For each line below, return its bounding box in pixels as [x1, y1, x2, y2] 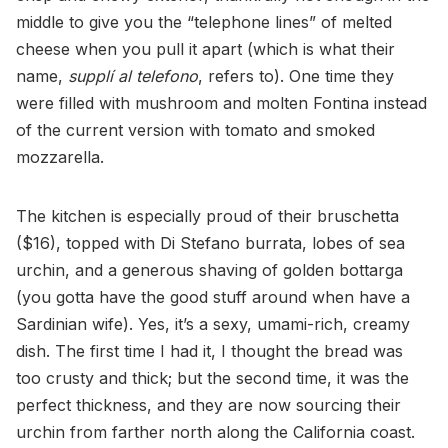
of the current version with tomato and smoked [16, 120, 375, 141]
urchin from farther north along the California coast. [16, 422, 415, 443]
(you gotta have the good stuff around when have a [16, 287, 410, 308]
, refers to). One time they [198, 66, 394, 87]
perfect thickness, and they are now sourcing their [16, 395, 401, 416]
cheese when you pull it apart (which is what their [16, 39, 395, 60]
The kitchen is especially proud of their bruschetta [16, 206, 399, 227]
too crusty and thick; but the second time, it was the [16, 368, 409, 389]
